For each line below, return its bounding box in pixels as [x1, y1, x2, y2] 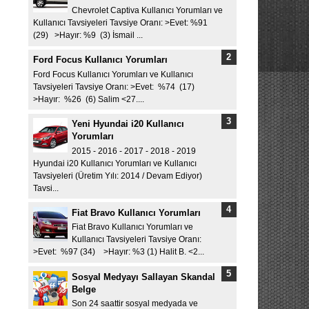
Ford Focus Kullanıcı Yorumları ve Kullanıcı [32, 70, 193, 79]
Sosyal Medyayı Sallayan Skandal [72, 271, 215, 282]
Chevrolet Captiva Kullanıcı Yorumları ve [72, 6, 223, 15]
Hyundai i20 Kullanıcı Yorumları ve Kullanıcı [32, 159, 197, 168]
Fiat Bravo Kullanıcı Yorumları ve [72, 223, 193, 232]
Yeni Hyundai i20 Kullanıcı [72, 119, 184, 130]
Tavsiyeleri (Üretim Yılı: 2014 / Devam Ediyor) [32, 171, 202, 180]
